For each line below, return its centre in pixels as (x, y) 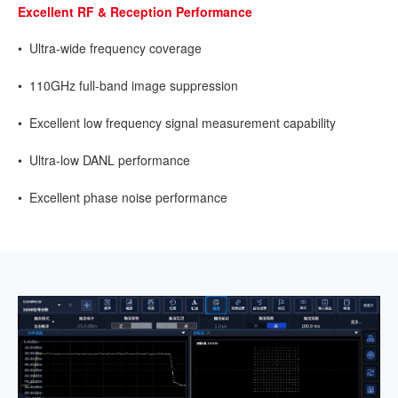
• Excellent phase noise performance (123, 198)
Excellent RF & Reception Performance (135, 12)
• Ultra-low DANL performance (104, 160)
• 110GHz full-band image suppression (128, 86)
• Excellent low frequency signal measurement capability (177, 123)
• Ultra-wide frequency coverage (110, 48)
